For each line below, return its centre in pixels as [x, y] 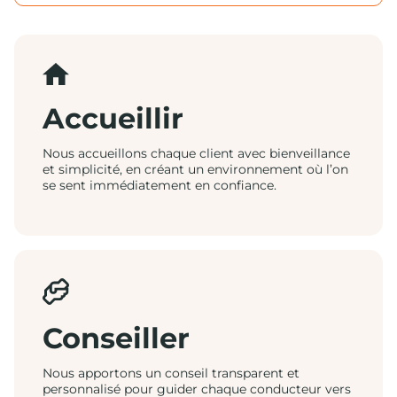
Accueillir [113, 118]
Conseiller [116, 338]
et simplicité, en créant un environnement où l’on [195, 169]
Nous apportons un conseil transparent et [171, 373]
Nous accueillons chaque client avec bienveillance [196, 153]
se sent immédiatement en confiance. [160, 185]
